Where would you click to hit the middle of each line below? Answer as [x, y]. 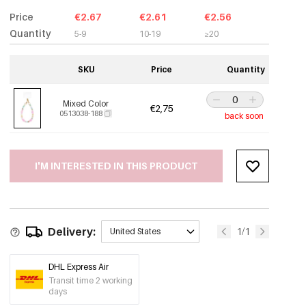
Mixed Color [86, 103]
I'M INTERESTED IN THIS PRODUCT [116, 166]
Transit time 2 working [91, 280]
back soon [245, 116]
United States [136, 231]
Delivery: [72, 232]
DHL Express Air [79, 267]
